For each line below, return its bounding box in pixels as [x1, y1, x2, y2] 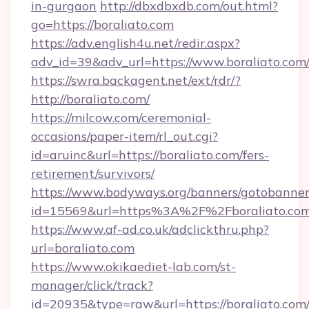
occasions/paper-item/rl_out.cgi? [31, 128, 218, 144]
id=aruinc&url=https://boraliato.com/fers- [31, 147, 269, 163]
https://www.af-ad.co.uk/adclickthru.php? [31, 221, 269, 237]
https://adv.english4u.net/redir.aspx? [31, 35, 240, 51]
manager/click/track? [31, 277, 153, 293]
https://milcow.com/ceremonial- [31, 110, 211, 126]
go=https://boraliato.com [31, 17, 174, 32]
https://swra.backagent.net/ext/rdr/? [31, 72, 241, 88]
